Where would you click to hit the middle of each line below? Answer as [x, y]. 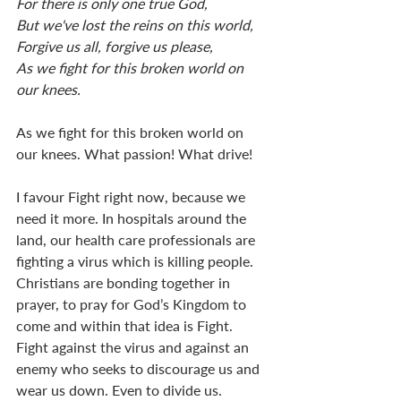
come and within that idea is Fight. [126, 325]
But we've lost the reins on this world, [135, 25]
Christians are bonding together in [125, 282]
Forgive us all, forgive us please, [115, 46]
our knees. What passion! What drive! [134, 154]
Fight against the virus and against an [134, 347]
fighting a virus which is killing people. [137, 261]
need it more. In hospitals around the [133, 218]
